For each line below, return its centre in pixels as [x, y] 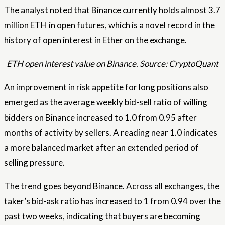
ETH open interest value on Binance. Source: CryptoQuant [113, 64]
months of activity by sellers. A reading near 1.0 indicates [111, 132]
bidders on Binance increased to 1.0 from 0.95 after [100, 117]
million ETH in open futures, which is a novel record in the [109, 25]
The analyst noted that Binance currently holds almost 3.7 [112, 10]
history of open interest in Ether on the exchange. [95, 40]
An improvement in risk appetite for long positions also [106, 87]
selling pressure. [34, 162]
